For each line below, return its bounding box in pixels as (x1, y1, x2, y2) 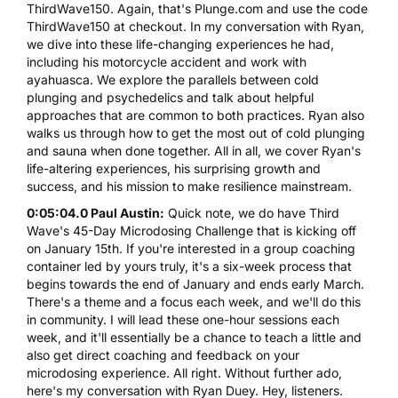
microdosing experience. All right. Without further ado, (27, 364, 342, 380)
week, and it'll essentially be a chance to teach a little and (27, 329, 362, 345)
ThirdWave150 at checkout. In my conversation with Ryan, (27, 18, 364, 34)
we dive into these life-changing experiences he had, (27, 36, 334, 52)
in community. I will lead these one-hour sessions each (27, 311, 339, 327)
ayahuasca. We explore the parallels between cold (27, 71, 319, 87)
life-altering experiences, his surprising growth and (27, 160, 321, 176)
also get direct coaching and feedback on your (27, 346, 299, 362)
